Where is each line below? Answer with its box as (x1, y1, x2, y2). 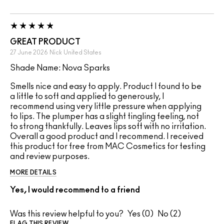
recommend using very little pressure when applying (10, 102, 201, 111)
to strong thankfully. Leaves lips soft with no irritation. (10, 122, 206, 131)
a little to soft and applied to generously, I (10, 92, 164, 101)
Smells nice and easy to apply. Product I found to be (10, 82, 201, 91)
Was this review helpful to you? (10, 210, 123, 218)
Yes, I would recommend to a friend (10, 186, 140, 194)
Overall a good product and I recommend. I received (10, 132, 203, 141)
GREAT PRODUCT (10, 38, 80, 46)
